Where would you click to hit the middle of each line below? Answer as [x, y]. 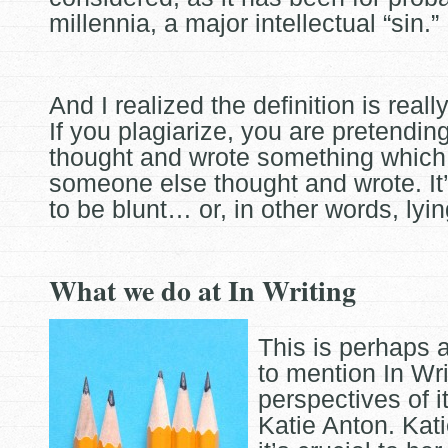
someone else [131, 183]
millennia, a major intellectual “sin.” [244, 23]
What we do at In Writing [202, 290]
